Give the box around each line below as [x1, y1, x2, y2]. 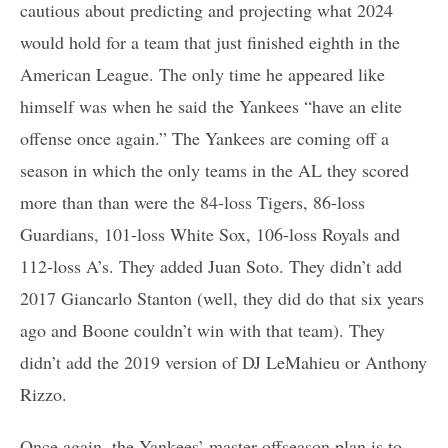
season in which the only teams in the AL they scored [20, 158, 409, 183]
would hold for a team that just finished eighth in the [20, 30, 400, 55]
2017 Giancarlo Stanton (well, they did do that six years [20, 286, 424, 311]
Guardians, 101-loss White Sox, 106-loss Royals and [20, 222, 400, 247]
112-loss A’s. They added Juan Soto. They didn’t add [20, 254, 402, 279]
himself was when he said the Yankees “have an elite [20, 94, 402, 119]
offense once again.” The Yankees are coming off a [20, 126, 389, 151]
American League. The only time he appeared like [20, 62, 385, 87]
